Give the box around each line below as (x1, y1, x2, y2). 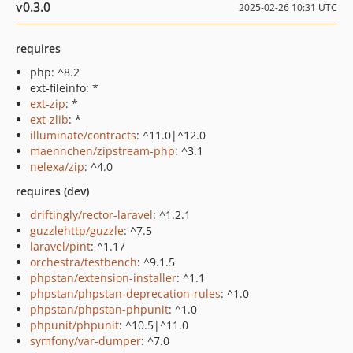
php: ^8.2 (30, 65, 80, 80)
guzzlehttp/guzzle (30, 223, 124, 238)
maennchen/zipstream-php (30, 143, 175, 158)
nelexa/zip (30, 159, 84, 174)
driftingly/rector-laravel (30, 207, 153, 222)
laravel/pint (30, 239, 91, 254)
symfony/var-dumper (30, 333, 141, 348)
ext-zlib (30, 112, 69, 127)
